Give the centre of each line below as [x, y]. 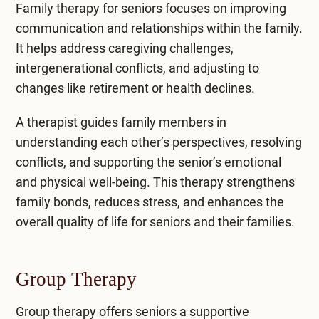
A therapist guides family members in [121, 122]
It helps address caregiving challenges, [124, 48]
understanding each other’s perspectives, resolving [158, 142]
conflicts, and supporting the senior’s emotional [148, 162]
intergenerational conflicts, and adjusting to [137, 68]
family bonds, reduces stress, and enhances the [150, 202]
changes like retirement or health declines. [135, 88]
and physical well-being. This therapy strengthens [155, 182]
